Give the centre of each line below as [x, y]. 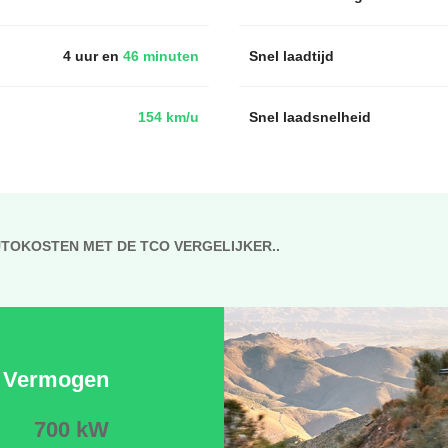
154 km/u [168, 116]
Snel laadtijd [291, 55]
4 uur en [91, 55]
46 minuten [159, 55]
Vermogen [56, 379]
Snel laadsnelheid [310, 116]
